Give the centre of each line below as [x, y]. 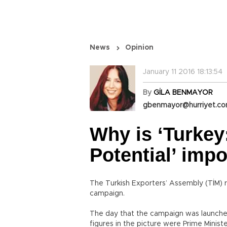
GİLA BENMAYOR [183, 93]
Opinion [139, 48]
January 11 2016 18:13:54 [183, 72]
